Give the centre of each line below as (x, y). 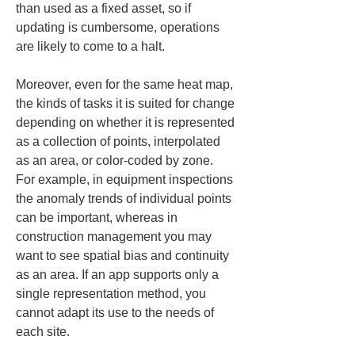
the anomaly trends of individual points (125, 198)
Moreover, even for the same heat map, (126, 84)
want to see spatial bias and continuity (124, 256)
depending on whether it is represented (127, 122)
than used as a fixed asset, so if (105, 8)
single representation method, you (113, 294)
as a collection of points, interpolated (120, 141)
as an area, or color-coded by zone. (116, 160)
